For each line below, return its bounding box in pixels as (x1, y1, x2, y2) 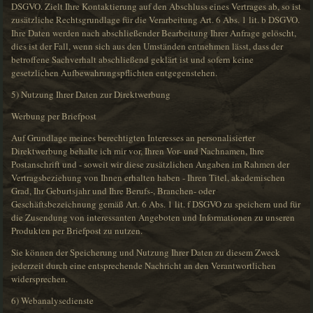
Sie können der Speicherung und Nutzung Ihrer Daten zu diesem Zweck (11, 246, 281, 259)
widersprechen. (11, 272, 68, 286)
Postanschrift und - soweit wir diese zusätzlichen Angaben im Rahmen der (11, 158, 290, 171)
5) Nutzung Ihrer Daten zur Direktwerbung (11, 88, 171, 101)
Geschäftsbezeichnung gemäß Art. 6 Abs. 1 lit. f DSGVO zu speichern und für (11, 198, 301, 211)
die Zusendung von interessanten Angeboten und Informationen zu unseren (11, 211, 296, 224)
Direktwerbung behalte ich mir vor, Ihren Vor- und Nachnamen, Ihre (11, 145, 265, 158)
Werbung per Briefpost (11, 110, 97, 123)
